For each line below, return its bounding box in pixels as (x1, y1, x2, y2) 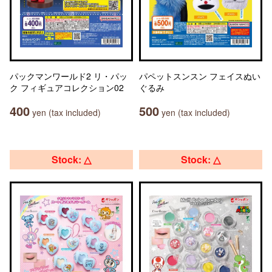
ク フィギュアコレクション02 (10, 81, 124, 93)
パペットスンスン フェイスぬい (139, 70, 260, 82)
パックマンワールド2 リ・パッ (10, 70, 127, 82)
